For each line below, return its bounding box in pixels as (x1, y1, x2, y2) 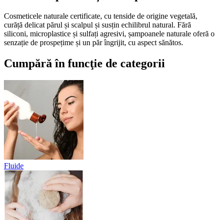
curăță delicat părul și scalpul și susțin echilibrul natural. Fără (4, 20, 191, 29)
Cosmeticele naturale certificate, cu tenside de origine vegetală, (4, 11, 197, 20)
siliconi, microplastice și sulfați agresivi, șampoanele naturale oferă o (4, 29, 215, 38)
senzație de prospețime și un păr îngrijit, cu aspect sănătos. (4, 38, 183, 47)
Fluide (4, 161, 24, 170)
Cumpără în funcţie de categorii (4, 56, 165, 70)
